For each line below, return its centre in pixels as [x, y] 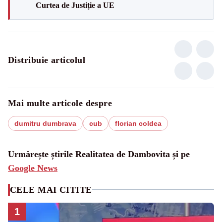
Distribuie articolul [47, 60]
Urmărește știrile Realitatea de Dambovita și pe [99, 154]
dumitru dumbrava [45, 123]
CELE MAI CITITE [51, 190]
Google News [33, 168]
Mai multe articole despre [60, 103]
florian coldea [138, 123]
